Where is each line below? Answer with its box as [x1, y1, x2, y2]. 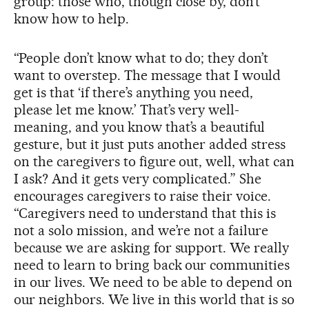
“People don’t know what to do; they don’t [14, 49, 269, 66]
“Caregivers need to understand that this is [14, 204, 277, 221]
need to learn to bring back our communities [14, 256, 290, 273]
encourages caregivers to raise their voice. [14, 187, 272, 204]
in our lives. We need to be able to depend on [14, 273, 293, 290]
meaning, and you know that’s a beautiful [14, 118, 266, 135]
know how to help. [14, 10, 129, 27]
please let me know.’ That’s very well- [14, 101, 240, 118]
